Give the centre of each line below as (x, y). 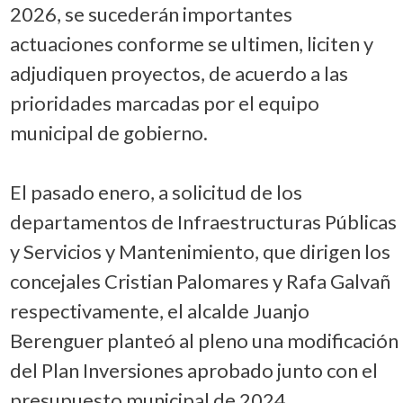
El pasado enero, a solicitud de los (156, 192)
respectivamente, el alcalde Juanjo (159, 310)
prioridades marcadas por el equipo (164, 103)
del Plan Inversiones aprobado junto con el (193, 370)
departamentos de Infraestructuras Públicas (203, 221)
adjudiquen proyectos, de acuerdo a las (179, 73)
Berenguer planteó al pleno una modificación (204, 340)
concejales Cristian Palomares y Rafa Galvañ (200, 281)
